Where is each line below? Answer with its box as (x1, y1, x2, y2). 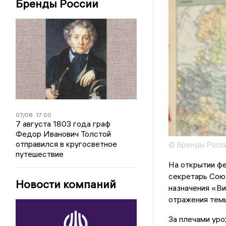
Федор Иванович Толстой (16, 129, 111, 139)
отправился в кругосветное (16, 139, 118, 149)
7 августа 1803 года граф (16, 119, 111, 129)
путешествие (16, 149, 64, 159)
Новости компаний (16, 177, 117, 191)
